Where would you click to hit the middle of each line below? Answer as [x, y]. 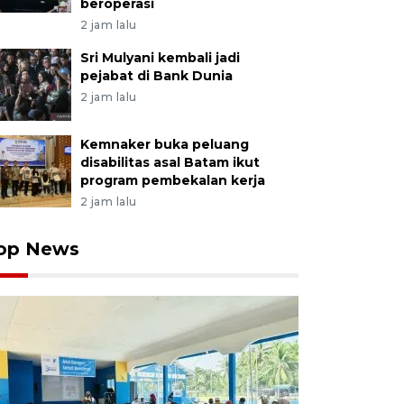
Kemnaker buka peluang [164, 144]
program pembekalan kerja [172, 180]
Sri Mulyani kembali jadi [160, 58]
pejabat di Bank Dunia [156, 76]
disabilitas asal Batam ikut [170, 162]
